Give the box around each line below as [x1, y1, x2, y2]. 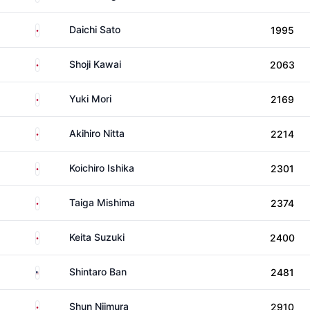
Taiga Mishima [69, 197, 135, 208]
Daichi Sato [69, 24, 120, 35]
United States [39, 264, 100, 276]
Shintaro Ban [69, 266, 127, 277]
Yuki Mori [69, 93, 111, 104]
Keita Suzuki [69, 231, 125, 243]
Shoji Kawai [69, 58, 121, 70]
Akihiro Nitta [69, 127, 125, 139]
